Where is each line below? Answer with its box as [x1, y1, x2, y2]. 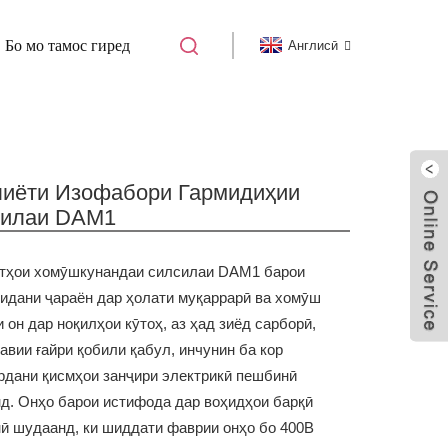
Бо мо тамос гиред [5, 36, 130, 54]
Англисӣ [288, 37, 338, 53]
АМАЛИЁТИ [284, 110, 397, 132]
